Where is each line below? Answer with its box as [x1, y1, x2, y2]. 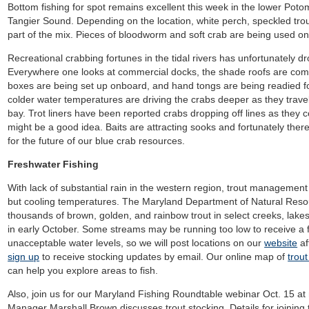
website [264, 237, 298, 248]
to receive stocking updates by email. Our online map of [39, 251, 288, 262]
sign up [8, 251, 40, 262]
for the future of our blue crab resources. [8, 135, 186, 146]
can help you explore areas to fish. [8, 265, 159, 276]
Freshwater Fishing [8, 159, 99, 170]
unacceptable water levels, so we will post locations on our [8, 237, 265, 248]
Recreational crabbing [8, 52, 104, 63]
